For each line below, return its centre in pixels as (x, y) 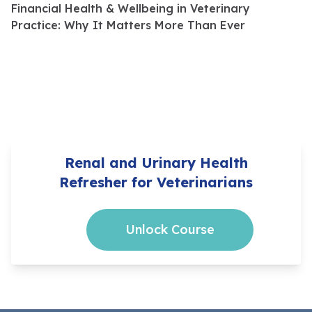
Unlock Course (170, 230)
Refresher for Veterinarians (156, 182)
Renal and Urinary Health (156, 163)
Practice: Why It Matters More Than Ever (128, 25)
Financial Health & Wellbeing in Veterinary (131, 9)
